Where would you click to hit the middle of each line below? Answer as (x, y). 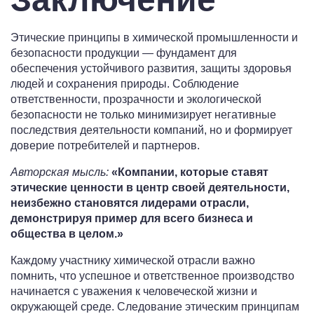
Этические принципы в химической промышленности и (154, 38)
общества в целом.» (67, 234)
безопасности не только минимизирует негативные (143, 115)
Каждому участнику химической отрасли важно (133, 261)
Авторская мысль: (60, 172)
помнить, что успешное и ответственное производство (152, 276)
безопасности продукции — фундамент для (124, 53)
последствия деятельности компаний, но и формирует (151, 130)
